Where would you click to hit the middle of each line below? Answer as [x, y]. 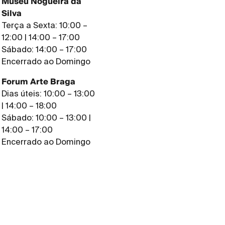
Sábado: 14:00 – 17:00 [44, 49]
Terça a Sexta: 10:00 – [45, 25]
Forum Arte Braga [39, 82]
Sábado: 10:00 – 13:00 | [46, 118]
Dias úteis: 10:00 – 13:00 [48, 94]
